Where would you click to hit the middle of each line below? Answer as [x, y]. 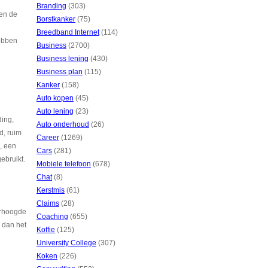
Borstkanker [56, 19]
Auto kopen [55, 98]
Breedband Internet [68, 32]
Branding [51, 6]
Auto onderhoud [63, 124]
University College [66, 243]
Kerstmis [51, 190]
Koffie [46, 230]
